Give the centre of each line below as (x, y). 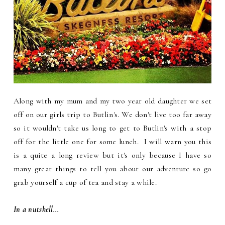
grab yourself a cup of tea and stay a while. (85, 183)
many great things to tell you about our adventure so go (113, 169)
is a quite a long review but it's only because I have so (113, 155)
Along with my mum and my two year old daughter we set (113, 101)
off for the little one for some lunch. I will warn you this (113, 142)
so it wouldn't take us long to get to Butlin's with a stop (113, 128)
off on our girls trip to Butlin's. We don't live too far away (113, 115)
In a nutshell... (36, 210)
